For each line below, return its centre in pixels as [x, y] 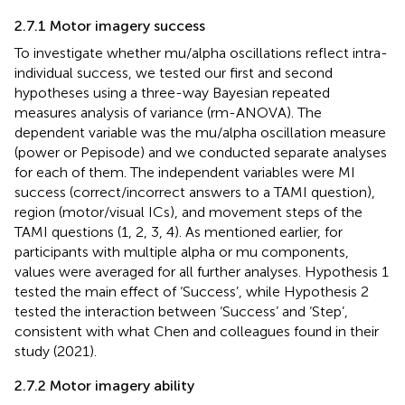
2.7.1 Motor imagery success [110, 25]
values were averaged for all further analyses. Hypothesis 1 [202, 271]
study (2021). [56, 351]
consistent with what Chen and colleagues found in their [197, 331]
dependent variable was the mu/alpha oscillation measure [200, 132]
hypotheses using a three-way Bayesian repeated [172, 92]
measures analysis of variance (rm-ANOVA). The [168, 112]
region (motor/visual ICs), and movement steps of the [188, 212]
